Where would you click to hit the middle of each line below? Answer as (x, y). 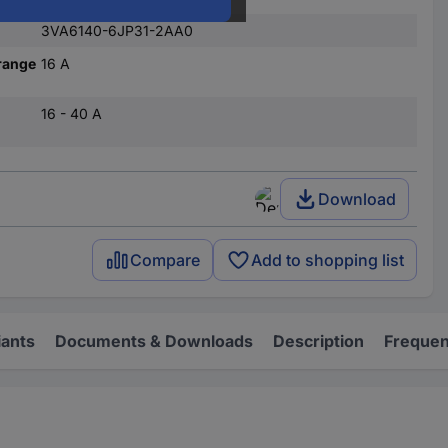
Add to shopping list (328, 260)
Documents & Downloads (154, 341)
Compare (165, 260)
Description (318, 341)
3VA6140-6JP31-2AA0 (116, 30)
